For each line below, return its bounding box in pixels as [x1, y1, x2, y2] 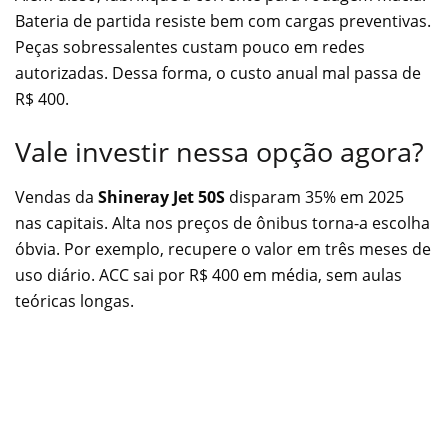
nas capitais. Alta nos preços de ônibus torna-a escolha [15, 211, 430, 234]
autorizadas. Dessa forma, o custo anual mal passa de [15, 61, 421, 84]
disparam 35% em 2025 [225, 185, 404, 208]
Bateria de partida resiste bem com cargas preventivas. [15, 9, 431, 32]
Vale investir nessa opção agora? [15, 133, 424, 171]
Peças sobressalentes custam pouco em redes [15, 35, 365, 58]
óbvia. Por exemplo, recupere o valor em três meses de [15, 237, 431, 260]
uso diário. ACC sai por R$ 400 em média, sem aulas [15, 263, 402, 286]
